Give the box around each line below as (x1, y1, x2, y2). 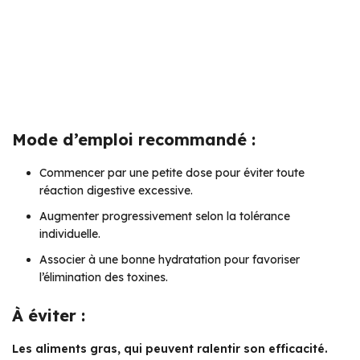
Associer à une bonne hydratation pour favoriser (39, 252, 300, 267)
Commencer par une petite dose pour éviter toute (39, 165, 305, 180)
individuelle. (39, 226, 100, 241)
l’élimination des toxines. (39, 269, 168, 284)
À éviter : (12, 305, 85, 325)
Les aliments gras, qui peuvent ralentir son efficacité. (12, 341, 328, 356)
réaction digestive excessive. (39, 182, 193, 198)
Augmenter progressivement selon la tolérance (39, 208, 290, 223)
